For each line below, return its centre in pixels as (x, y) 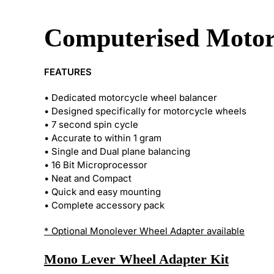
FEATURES (68, 72)
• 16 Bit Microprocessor (96, 165)
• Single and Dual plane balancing (117, 151)
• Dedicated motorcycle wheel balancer (131, 98)
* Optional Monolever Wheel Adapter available (144, 231)
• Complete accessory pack (104, 205)
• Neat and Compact (88, 178)
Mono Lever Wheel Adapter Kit (136, 259)
